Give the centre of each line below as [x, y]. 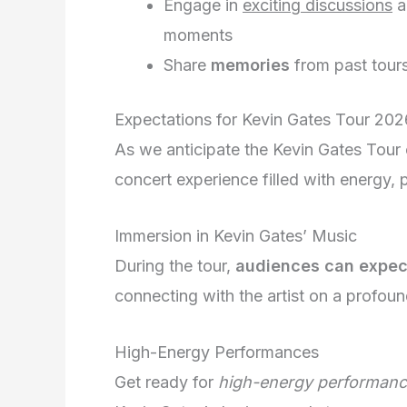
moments [198, 35]
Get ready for [166, 382]
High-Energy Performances [217, 352]
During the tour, [175, 265]
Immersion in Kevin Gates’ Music [236, 235]
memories [250, 65]
